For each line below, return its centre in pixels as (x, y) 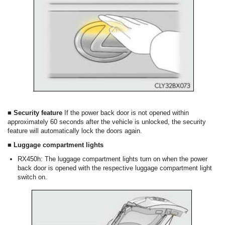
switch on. (32, 177)
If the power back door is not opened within (127, 113)
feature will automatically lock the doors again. (75, 131)
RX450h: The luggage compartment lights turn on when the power (113, 159)
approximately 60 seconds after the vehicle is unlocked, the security (107, 122)
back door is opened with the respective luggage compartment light (115, 168)
